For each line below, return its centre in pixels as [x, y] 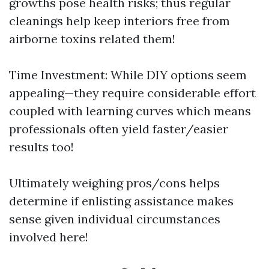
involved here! [49, 237]
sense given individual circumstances [115, 219]
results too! [41, 147]
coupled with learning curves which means [130, 111]
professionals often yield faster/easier [119, 129]
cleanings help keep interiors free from [119, 21]
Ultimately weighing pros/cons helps [114, 183]
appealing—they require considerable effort [132, 93]
